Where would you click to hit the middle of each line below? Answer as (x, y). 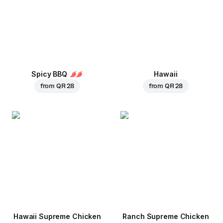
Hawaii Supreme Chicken (57, 217)
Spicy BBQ (49, 74)
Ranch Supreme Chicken (166, 217)
